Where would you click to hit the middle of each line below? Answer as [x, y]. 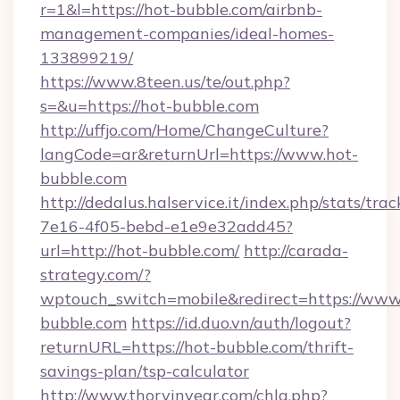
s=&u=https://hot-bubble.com [150, 106]
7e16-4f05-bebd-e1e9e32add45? [167, 226]
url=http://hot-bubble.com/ [140, 250]
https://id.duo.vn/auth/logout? [241, 323]
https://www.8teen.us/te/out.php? [165, 82]
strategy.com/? [96, 275]
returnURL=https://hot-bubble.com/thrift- [197, 347]
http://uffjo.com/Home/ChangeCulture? [184, 130]
